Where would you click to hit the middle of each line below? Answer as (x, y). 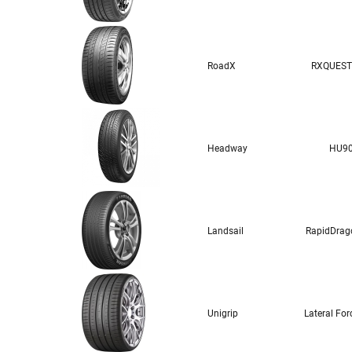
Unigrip (223, 313)
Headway (227, 148)
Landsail (225, 231)
